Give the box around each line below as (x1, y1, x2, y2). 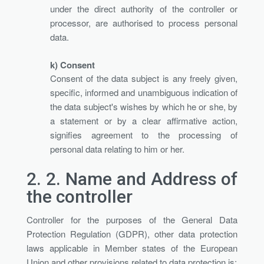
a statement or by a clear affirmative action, (50, 114, 237, 127)
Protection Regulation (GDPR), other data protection (27, 227, 237, 240)
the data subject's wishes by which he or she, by (50, 100, 237, 113)
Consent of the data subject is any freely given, (50, 71, 237, 84)
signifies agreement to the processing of (50, 128, 237, 141)
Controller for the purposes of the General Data (27, 213, 237, 226)
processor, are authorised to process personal (50, 16, 237, 29)
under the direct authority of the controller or (50, 2, 237, 15)
